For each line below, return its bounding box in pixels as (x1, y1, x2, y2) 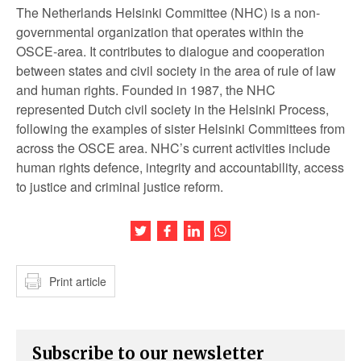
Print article (49, 273, 106, 289)
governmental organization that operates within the (16, 23, 304, 41)
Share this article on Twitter (151, 220, 290, 234)
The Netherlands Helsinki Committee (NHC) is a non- (16, 3, 320, 22)
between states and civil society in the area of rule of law (16, 61, 336, 80)
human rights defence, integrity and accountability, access (16, 158, 344, 176)
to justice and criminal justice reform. (16, 177, 223, 196)
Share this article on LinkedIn (204, 220, 354, 234)
